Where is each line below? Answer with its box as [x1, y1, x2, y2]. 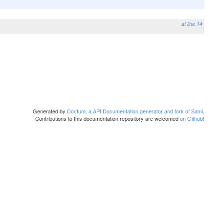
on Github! [180, 114, 204, 122]
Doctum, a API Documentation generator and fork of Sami [67, 107, 203, 115]
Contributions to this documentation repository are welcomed [35, 114, 180, 122]
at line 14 [181, 20, 202, 27]
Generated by [33, 107, 67, 115]
